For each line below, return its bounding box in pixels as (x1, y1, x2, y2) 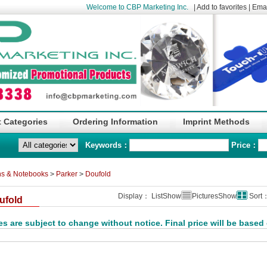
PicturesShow (191, 192, 237, 200)
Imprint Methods (183, 117, 250, 126)
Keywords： (78, 141, 129, 150)
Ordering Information (73, 117, 158, 126)
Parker (55, 170, 77, 178)
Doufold (85, 170, 111, 178)
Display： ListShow (117, 192, 181, 200)
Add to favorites (197, 3, 247, 11)
